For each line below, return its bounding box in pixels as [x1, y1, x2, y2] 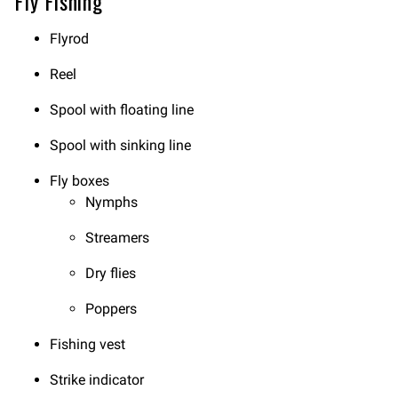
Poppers [85, 300, 137, 317]
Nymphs [85, 194, 138, 211]
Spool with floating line [50, 101, 194, 118]
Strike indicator [50, 371, 144, 388]
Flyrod [50, 30, 89, 47]
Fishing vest [50, 336, 125, 353]
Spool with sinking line [50, 137, 191, 154]
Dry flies [85, 265, 136, 282]
